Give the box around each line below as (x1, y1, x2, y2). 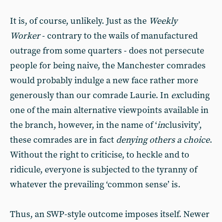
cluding (180, 90, 210, 101)
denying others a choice (116, 134, 210, 146)
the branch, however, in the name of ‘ (10, 119, 157, 131)
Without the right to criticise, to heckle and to (10, 149, 189, 161)
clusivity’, (165, 119, 202, 131)
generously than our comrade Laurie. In (10, 90, 171, 101)
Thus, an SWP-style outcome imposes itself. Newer (10, 209, 210, 220)
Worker (10, 30, 40, 42)
